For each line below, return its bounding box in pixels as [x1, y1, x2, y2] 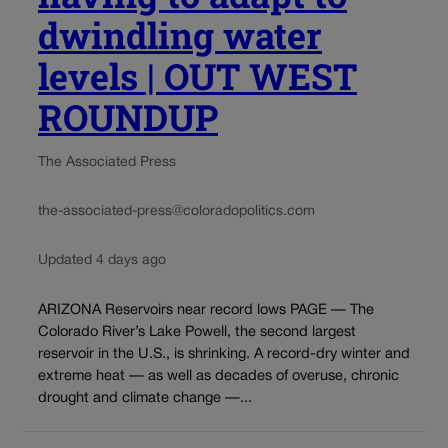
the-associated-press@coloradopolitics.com [38, 204, 315, 218]
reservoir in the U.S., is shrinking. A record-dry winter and [38, 347, 410, 361]
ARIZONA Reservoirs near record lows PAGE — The [38, 303, 374, 317]
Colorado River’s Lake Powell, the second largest [38, 325, 356, 339]
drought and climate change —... [38, 391, 252, 405]
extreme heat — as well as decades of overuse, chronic [38, 369, 399, 383]
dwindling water [38, 10, 322, 59]
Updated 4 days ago [38, 253, 166, 267]
